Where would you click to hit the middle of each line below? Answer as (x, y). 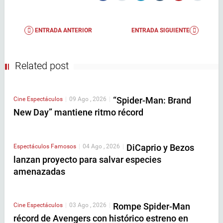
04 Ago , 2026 (101, 146)
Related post (42, 66)
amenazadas (39, 171)
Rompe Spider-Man (152, 207)
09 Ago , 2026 (88, 99)
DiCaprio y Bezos (160, 147)
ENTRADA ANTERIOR (63, 31)
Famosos (63, 146)
